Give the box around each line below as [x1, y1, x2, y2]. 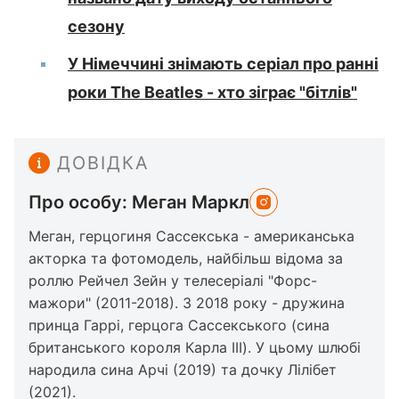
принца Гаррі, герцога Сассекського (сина [28, 316, 330, 334]
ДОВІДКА [57, 152, 150, 174]
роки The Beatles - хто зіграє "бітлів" [68, 83, 357, 102]
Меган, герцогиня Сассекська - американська [28, 227, 354, 245]
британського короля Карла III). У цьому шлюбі [28, 338, 361, 356]
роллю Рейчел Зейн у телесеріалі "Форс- [28, 272, 317, 289]
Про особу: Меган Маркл [28, 191, 249, 213]
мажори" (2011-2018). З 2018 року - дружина [28, 294, 345, 312]
